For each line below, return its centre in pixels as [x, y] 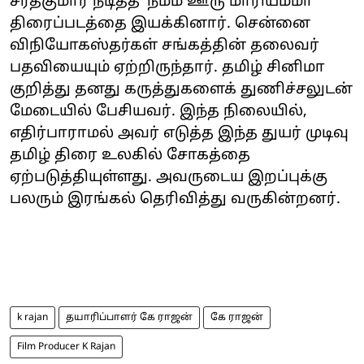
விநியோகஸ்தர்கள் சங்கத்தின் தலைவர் [165, 45]
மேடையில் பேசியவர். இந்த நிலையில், [158, 111]
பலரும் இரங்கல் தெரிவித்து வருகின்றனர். [175, 199]
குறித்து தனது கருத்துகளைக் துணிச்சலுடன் [181, 89]
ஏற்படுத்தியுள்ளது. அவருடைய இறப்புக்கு [169, 177]
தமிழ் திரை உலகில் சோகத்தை [130, 155]
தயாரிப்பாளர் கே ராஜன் [129, 317]
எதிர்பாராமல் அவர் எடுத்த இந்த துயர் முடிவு [179, 133]
